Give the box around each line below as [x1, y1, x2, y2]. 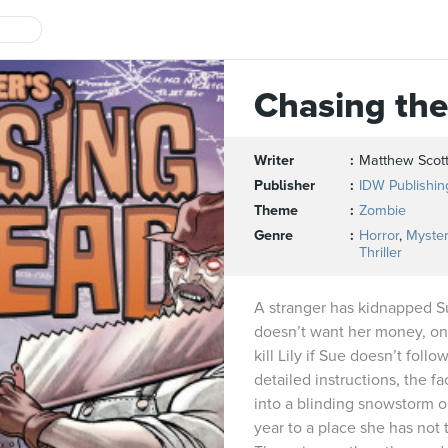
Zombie [359, 202, 406, 219]
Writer [254, 152, 294, 169]
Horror [359, 227, 399, 244]
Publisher [254, 177, 315, 194]
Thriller [359, 244, 402, 261]
